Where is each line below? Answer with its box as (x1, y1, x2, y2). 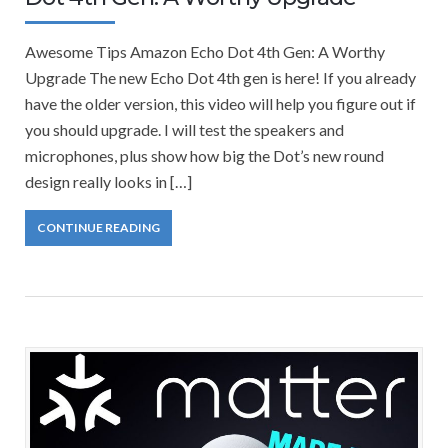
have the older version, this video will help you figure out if (25, 94, 416, 114)
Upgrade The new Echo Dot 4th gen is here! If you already (25, 68, 416, 88)
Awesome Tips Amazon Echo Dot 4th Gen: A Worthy (25, 42, 385, 62)
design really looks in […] (25, 172, 192, 192)
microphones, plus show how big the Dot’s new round (25, 146, 384, 166)
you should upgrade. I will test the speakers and (25, 120, 344, 140)
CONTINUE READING (37, 220, 160, 236)
